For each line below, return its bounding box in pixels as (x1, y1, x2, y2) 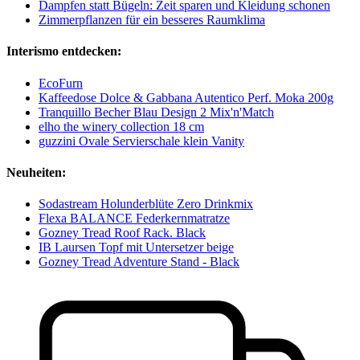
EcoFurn (39, 76, 83, 90)
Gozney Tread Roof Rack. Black (39, 226, 206, 240)
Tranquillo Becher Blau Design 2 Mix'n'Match (39, 104, 274, 119)
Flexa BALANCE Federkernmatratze (39, 211, 230, 226)
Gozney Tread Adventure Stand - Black (39, 255, 239, 269)
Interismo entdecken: (6, 44, 121, 59)
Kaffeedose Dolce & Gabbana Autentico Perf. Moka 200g (39, 90, 333, 104)
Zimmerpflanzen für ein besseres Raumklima (39, 13, 265, 27)
